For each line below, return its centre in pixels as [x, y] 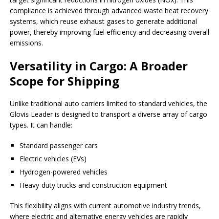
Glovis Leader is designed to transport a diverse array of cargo [109, 114]
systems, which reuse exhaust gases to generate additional [103, 22]
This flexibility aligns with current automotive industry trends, [105, 206]
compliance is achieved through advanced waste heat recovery [109, 11]
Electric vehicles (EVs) [53, 159]
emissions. [26, 43]
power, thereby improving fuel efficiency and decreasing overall [109, 32]
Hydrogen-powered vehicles [64, 172]
